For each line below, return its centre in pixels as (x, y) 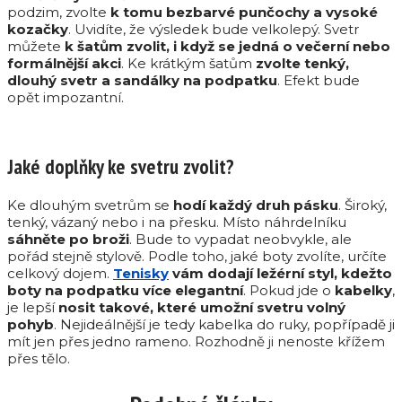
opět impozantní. (66, 98)
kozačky (38, 30)
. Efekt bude (319, 81)
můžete (36, 47)
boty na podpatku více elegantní (125, 290)
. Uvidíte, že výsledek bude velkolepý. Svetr (214, 30)
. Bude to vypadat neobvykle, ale (240, 239)
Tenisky (141, 273)
